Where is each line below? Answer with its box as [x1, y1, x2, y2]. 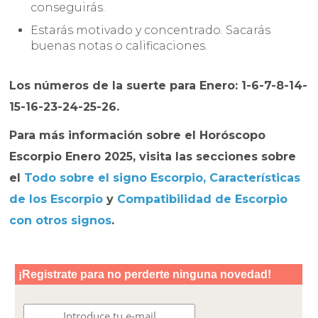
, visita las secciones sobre [133, 150, 297, 164]
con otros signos [9, 214, 112, 228]
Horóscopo [199, 128, 266, 143]
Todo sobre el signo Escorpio [24, 171, 204, 185]
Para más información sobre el [9, 128, 200, 143]
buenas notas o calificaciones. [31, 39, 208, 53]
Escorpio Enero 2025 [9, 150, 133, 164]
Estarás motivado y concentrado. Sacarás [31, 23, 271, 38]
